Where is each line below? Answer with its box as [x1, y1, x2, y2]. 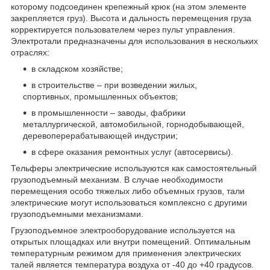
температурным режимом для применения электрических [11, 248, 241, 258]
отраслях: [11, 47, 49, 57]
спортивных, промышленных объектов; [23, 91, 178, 101]
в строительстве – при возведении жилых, [31, 80, 197, 90]
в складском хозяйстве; [31, 63, 123, 74]
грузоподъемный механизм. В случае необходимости [11, 174, 223, 184]
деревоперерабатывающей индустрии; [23, 130, 178, 140]
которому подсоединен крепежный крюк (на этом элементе [11, 1, 246, 11]
